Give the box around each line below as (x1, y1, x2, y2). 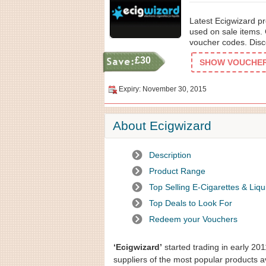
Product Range (149, 166, 205, 176)
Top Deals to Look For (149, 198, 232, 208)
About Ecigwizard (113, 119, 211, 132)
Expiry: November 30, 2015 (119, 85, 207, 93)
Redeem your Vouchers (149, 214, 237, 224)
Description (149, 150, 191, 160)
